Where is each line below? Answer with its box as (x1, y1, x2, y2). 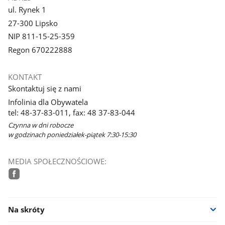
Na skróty (8, 204, 45, 215)
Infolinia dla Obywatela (8, 96, 88, 107)
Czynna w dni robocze (8, 121, 73, 130)
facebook (7, 181, 54, 193)
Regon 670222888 (8, 45, 72, 55)
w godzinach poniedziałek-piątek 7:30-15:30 (8, 130, 136, 140)
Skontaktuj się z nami (8, 83, 81, 93)
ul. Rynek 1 (8, 4, 46, 15)
